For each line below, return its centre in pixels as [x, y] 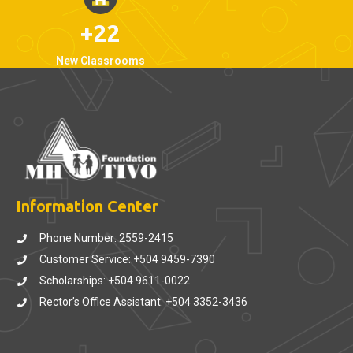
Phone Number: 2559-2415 [106, 238]
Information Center [87, 206]
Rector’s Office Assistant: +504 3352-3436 [143, 302]
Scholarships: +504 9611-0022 [115, 281]
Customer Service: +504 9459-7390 [127, 260]
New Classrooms [100, 60]
